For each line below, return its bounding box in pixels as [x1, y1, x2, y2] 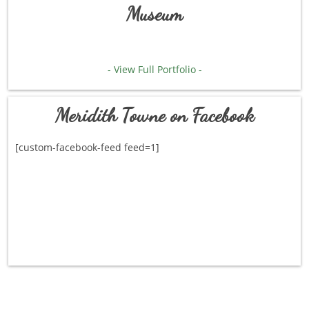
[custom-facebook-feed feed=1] [15, 141, 160, 154]
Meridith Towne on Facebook [54, 103, 255, 128]
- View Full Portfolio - [107, 63, 202, 77]
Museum [126, 2, 183, 26]
